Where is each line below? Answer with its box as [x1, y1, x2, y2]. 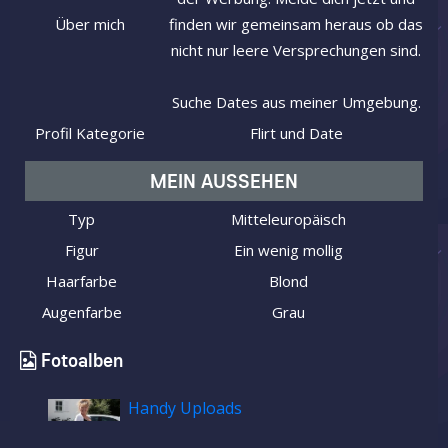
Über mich [54, 14, 125, 35]
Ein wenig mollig [233, 240, 343, 261]
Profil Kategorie [34, 123, 145, 144]
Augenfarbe [41, 302, 122, 323]
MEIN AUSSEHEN [150, 168, 298, 194]
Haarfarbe [46, 271, 117, 292]
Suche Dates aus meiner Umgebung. [171, 92, 421, 113]
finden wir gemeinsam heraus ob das [169, 14, 423, 35]
